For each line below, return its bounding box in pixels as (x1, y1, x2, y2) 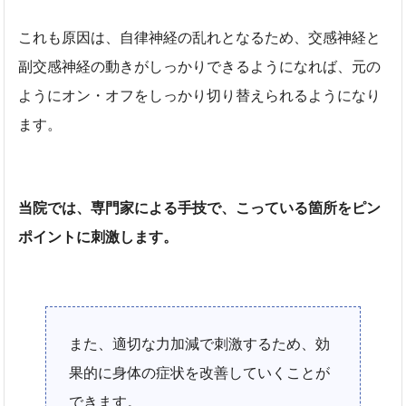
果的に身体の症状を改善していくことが (69, 364, 331, 381)
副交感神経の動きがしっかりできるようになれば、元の (18, 58, 382, 74)
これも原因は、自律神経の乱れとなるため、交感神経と (18, 29, 382, 45)
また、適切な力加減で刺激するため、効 (69, 335, 331, 352)
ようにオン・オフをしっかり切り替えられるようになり (18, 87, 382, 103)
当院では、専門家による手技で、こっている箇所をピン (18, 199, 382, 216)
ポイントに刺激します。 (18, 228, 179, 245)
